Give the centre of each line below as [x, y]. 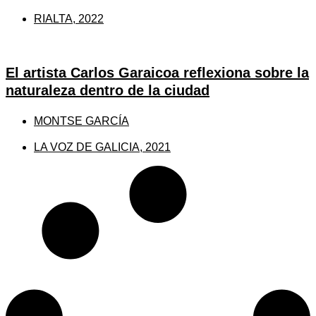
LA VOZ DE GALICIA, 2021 [102, 147]
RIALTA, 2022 [69, 18]
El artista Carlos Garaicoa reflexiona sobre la [157, 72]
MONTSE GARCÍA [81, 121]
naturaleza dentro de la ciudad [108, 90]
